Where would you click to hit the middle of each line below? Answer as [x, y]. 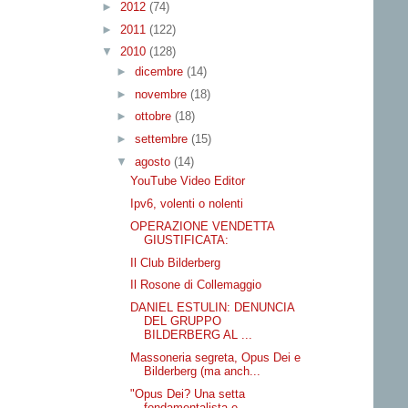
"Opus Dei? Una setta [188, 393]
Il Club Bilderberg [176, 262]
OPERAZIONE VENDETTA [203, 226]
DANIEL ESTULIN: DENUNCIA [213, 308]
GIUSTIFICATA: [187, 240]
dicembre [160, 71]
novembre [162, 94]
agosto [154, 161]
